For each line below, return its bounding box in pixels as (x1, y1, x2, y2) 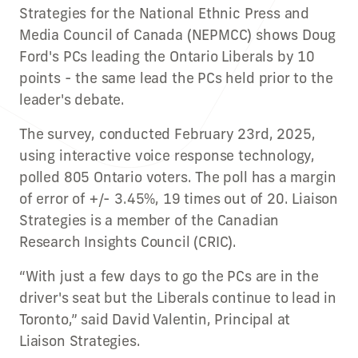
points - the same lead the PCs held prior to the (19, 69, 333, 87)
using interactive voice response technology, (19, 146, 316, 165)
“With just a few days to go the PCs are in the (19, 267, 319, 285)
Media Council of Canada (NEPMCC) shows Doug (19, 26, 336, 44)
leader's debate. (19, 90, 125, 109)
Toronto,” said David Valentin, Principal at (19, 310, 291, 328)
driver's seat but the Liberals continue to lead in (19, 288, 337, 307)
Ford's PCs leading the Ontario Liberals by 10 (19, 47, 315, 66)
